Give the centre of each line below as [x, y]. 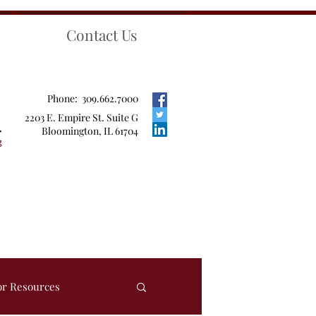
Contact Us [101, 35]
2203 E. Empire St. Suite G [81, 117]
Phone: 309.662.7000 [93, 98]
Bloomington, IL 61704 [90, 131]
